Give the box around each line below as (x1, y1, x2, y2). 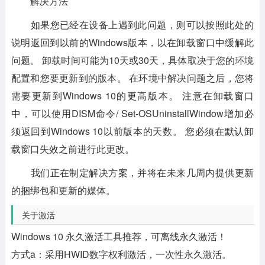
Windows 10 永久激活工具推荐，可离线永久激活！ (11, 229, 227, 243)
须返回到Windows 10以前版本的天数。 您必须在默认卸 (11, 124, 254, 138)
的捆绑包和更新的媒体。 (11, 183, 115, 197)
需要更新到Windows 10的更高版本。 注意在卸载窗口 (11, 88, 254, 102)
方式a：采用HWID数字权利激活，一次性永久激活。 (11, 247, 231, 261)
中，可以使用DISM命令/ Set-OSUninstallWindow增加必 (11, 106, 254, 120)
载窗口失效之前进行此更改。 (11, 141, 134, 156)
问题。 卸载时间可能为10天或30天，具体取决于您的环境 (11, 53, 254, 67)
